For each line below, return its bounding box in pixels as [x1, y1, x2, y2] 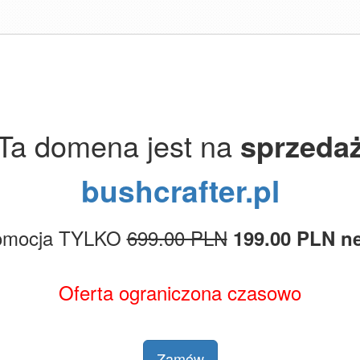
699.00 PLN [126, 223, 227, 252]
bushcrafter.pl [80, 169, 280, 211]
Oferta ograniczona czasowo [59, 278, 301, 306]
